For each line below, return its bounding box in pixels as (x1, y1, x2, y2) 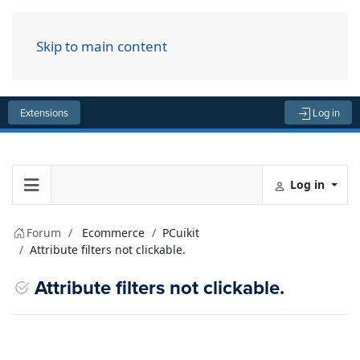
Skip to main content (36, 37, 167, 55)
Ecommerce (82, 225, 145, 240)
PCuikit (162, 225, 199, 240)
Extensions (20, 105, 68, 120)
